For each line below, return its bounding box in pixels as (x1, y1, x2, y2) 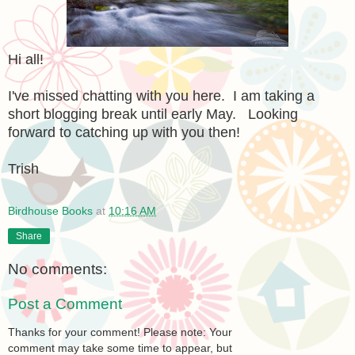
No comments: (8, 261, 107, 278)
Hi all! (8, 51, 52, 67)
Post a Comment (8, 296, 122, 313)
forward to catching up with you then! (8, 124, 240, 140)
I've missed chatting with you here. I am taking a (8, 87, 315, 104)
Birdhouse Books (8, 204, 93, 217)
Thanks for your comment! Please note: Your (8, 326, 232, 339)
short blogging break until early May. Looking (8, 105, 298, 122)
